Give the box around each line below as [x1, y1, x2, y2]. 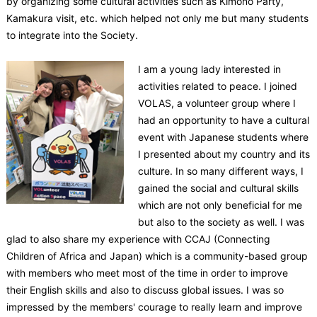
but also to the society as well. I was [137, 215, 304, 228]
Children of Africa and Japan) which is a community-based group [6, 249, 308, 262]
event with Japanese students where [137, 130, 309, 143]
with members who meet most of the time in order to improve [6, 266, 288, 279]
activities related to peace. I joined [137, 79, 297, 92]
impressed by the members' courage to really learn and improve [6, 300, 302, 313]
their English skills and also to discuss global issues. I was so [6, 283, 284, 296]
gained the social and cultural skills [137, 181, 299, 194]
